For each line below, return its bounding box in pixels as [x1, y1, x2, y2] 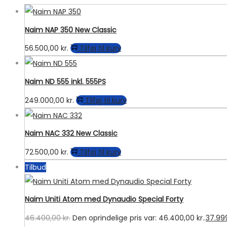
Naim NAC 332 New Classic [25, 128, 118, 139]
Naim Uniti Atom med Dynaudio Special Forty [25, 194, 183, 205]
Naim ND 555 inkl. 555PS [25, 76, 106, 87]
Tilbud [25, 162, 46, 172]
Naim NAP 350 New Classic [25, 24, 117, 35]
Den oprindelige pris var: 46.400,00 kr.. [72, 212, 206, 223]
